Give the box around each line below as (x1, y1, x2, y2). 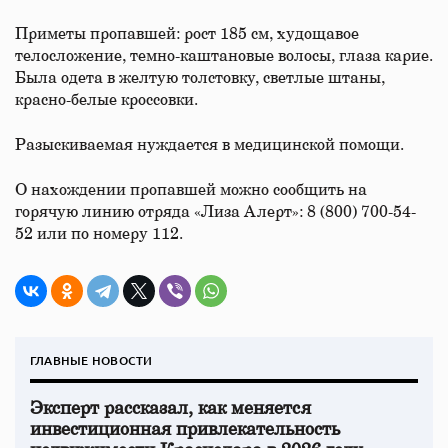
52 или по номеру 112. (15, 226, 183, 242)
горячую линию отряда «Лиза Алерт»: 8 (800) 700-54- (15, 204, 416, 220)
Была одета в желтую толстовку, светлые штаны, (15, 70, 385, 86)
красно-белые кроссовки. (15, 92, 198, 108)
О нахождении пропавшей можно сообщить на (15, 182, 367, 198)
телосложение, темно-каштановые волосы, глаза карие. (15, 48, 433, 64)
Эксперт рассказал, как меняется (30, 400, 311, 418)
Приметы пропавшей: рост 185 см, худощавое (15, 26, 359, 42)
